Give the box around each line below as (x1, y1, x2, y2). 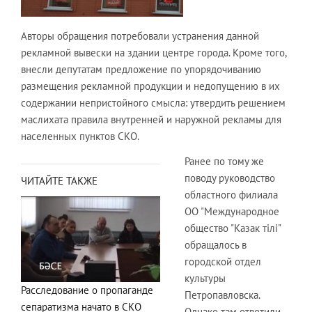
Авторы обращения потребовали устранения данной (21, 29, 259, 42)
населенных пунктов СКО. (21, 130, 139, 143)
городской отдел (185, 255, 261, 268)
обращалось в (185, 238, 247, 251)
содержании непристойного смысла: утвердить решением (21, 96, 286, 109)
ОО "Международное (185, 205, 279, 218)
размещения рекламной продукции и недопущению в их (21, 79, 280, 93)
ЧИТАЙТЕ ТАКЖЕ (21, 174, 97, 187)
